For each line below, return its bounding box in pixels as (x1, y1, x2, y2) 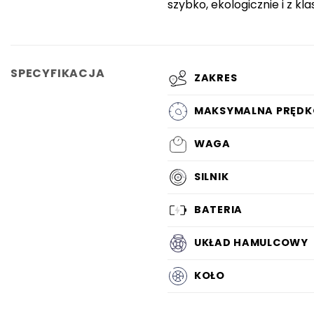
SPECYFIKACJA (11, 64, 105, 81)
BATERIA (194, 202, 243, 217)
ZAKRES (194, 70, 238, 85)
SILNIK (194, 169, 229, 184)
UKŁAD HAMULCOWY (194, 235, 308, 250)
